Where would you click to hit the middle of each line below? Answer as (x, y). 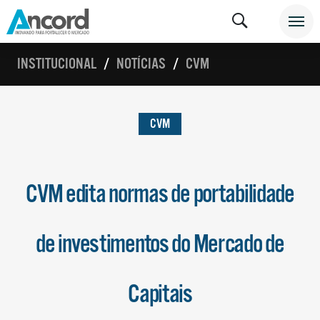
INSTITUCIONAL (57, 64)
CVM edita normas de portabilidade (160, 195)
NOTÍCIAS (141, 64)
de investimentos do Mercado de (160, 245)
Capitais (160, 295)
